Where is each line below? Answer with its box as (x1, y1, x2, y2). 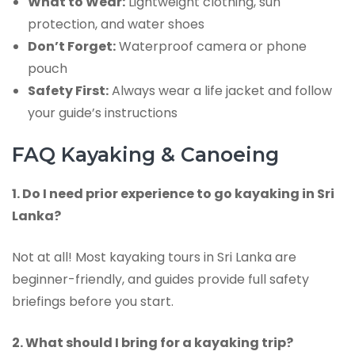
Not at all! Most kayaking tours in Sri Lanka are (12, 247, 296, 266)
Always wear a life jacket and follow (109, 82, 332, 101)
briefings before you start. (12, 292, 174, 311)
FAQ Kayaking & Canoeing (12, 143, 279, 167)
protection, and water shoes (28, 15, 204, 34)
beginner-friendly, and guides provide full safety (12, 269, 309, 288)
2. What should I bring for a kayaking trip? (12, 333, 293, 352)
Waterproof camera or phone (116, 37, 307, 56)
